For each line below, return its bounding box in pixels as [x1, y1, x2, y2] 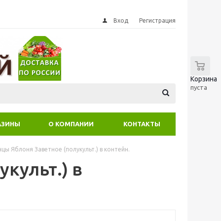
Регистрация [139, 17, 176, 24]
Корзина [190, 75, 217, 83]
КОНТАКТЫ [123, 120, 160, 127]
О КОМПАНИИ [48, 120, 94, 127]
